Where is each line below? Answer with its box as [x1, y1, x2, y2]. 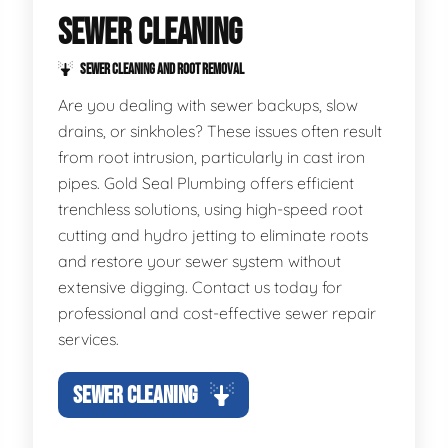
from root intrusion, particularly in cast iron [58, 147, 366, 167]
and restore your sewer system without [58, 251, 342, 271]
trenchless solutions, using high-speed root [58, 199, 364, 219]
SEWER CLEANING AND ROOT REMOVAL [78, 61, 245, 78]
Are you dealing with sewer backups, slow [58, 95, 359, 115]
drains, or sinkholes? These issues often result [58, 121, 383, 141]
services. [58, 329, 120, 349]
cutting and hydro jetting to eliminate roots [58, 225, 369, 245]
